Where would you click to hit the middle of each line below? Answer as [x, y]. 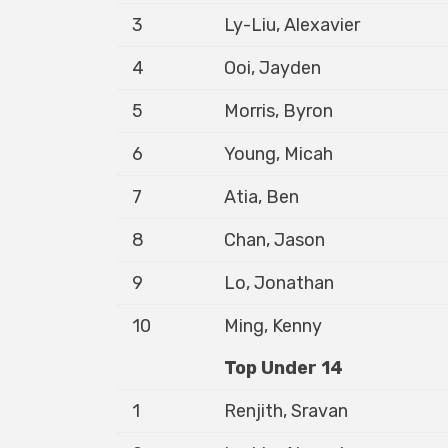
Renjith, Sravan [286, 411]
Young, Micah [278, 154]
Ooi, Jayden [272, 68]
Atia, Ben [261, 197]
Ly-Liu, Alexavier [292, 25]
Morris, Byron [278, 111]
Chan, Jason [274, 240]
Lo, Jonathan [279, 283]
